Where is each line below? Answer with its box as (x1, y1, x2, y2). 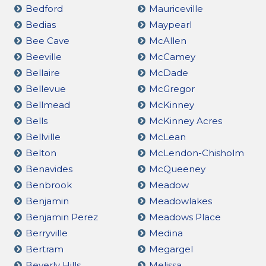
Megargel (148, 243, 193, 255)
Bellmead (26, 99, 70, 110)
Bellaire (26, 66, 60, 78)
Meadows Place (148, 211, 221, 223)
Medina (148, 227, 183, 239)
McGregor (148, 83, 195, 94)
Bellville (26, 131, 61, 142)
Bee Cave (26, 34, 69, 46)
